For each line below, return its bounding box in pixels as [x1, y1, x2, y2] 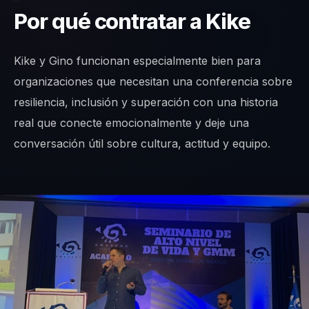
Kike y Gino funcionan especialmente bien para [14, 54, 261, 68]
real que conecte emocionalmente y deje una [14, 116, 249, 130]
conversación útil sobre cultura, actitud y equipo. [14, 137, 270, 151]
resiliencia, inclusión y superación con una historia [14, 95, 278, 110]
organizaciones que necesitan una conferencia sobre [14, 74, 292, 89]
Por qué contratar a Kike [14, 8, 250, 35]
